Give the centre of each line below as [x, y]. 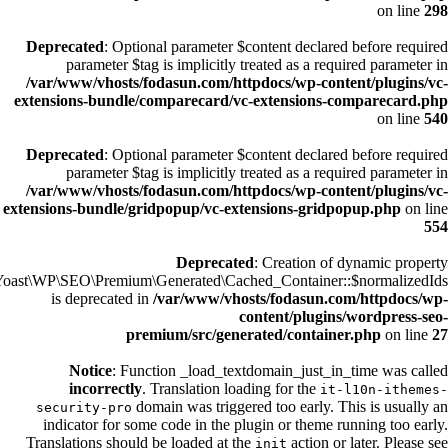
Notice [90, 370]
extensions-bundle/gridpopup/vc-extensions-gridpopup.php [202, 208]
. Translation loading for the [231, 388]
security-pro [84, 407]
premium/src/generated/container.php [253, 334]
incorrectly [105, 388]
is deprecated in [102, 298]
